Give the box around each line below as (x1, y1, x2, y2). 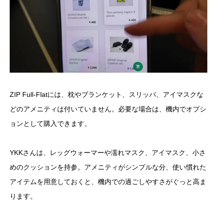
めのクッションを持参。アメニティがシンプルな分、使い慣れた (10, 163, 206, 171)
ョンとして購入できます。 (10, 119, 91, 127)
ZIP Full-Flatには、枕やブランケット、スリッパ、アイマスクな (10, 90, 203, 98)
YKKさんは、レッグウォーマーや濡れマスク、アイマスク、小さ (10, 149, 206, 157)
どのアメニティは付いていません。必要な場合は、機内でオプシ (10, 105, 206, 113)
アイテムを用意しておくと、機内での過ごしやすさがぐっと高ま (10, 178, 206, 186)
